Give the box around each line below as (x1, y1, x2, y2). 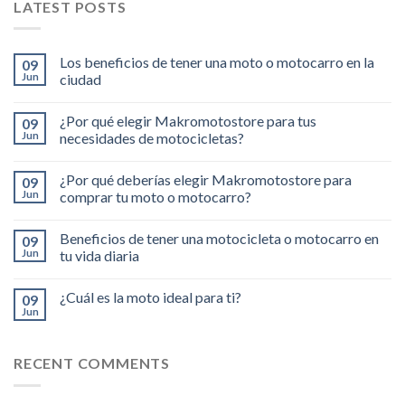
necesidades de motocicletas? (60, 129, 244, 147)
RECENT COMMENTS (14, 354, 170, 372)
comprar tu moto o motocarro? (60, 188, 251, 206)
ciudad (60, 71, 101, 89)
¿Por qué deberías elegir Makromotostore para (60, 171, 352, 189)
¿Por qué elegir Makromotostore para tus (60, 112, 316, 130)
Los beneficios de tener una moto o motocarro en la (60, 53, 374, 71)
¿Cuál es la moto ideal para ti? (60, 288, 241, 306)
